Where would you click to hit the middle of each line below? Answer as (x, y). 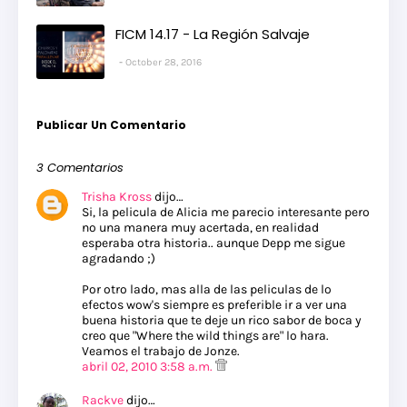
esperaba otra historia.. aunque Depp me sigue (213, 243)
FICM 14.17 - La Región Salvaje (213, 35)
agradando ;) (119, 259)
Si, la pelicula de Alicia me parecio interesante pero (226, 213)
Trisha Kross (117, 197)
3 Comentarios (80, 168)
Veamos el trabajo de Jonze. (161, 352)
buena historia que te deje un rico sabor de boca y (222, 321)
